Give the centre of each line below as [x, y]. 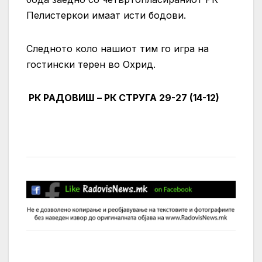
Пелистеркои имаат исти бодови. [106, 15]
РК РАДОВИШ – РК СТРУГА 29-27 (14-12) [123, 97]
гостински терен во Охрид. [91, 64]
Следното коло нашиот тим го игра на [118, 48]
